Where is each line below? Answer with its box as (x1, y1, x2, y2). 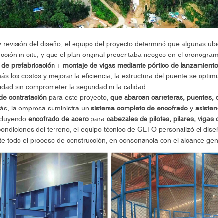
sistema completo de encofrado (91, 104, 188, 112)
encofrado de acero (28, 114, 89, 123)
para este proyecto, (46, 93, 110, 101)
